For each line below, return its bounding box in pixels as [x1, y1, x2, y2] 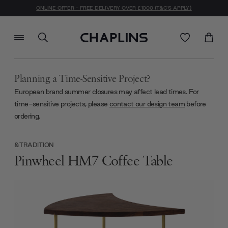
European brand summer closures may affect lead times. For [14, 87, 199, 96]
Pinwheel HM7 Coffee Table [14, 154, 173, 168]
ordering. [14, 111, 40, 121]
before [185, 99, 206, 108]
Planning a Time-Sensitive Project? [14, 74, 151, 84]
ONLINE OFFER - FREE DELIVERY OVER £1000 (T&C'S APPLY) [36, 5, 192, 12]
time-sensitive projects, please [14, 99, 109, 108]
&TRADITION [14, 140, 54, 149]
